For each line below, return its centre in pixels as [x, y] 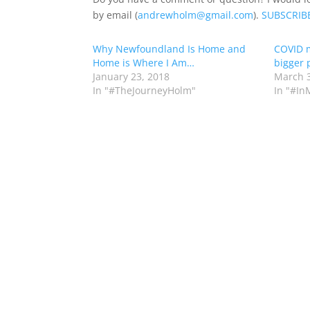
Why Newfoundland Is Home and [170, 49]
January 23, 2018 [131, 77]
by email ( [116, 15]
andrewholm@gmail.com [196, 15]
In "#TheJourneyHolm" [145, 91]
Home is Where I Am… [144, 63]
